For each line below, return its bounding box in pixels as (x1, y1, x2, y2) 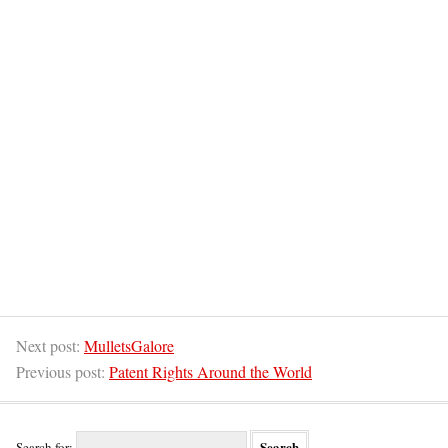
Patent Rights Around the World (109, 361, 312, 383)
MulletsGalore (84, 335, 174, 357)
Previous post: (16, 361, 109, 383)
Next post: (16, 335, 84, 357)
